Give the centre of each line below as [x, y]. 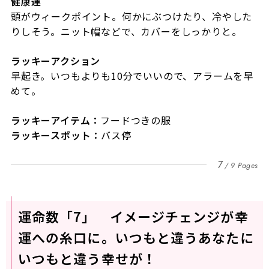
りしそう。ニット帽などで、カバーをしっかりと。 [126, 32]
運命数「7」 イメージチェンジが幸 [133, 216]
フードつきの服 [136, 120]
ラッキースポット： [56, 135]
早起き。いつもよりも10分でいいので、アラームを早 [132, 76]
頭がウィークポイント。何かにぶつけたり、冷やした [131, 17]
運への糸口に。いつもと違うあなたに [136, 237]
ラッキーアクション [56, 61]
